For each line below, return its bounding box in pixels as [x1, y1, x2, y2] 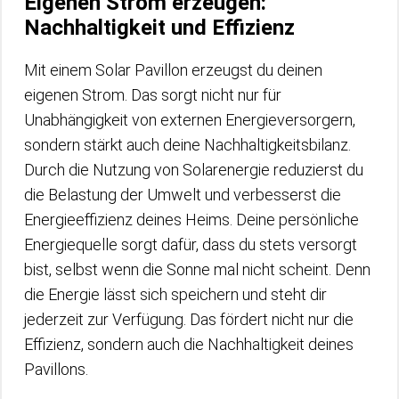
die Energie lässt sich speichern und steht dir [24, 284, 327, 304]
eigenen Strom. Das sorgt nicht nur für [24, 85, 281, 104]
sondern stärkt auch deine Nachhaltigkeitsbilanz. [24, 134, 351, 154]
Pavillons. [24, 359, 88, 379]
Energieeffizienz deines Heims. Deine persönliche [24, 209, 359, 229]
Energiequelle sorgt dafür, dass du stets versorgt [24, 234, 357, 254]
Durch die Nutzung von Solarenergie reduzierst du [24, 159, 363, 179]
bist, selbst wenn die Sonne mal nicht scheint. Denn [24, 259, 370, 279]
